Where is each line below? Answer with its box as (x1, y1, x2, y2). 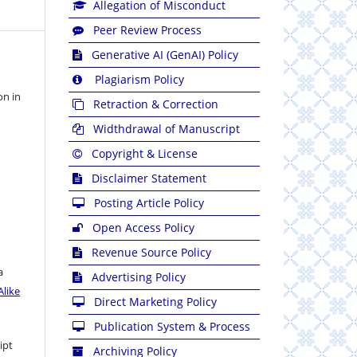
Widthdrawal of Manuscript (93, 120, 240, 136)
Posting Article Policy (94, 194, 204, 210)
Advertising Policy (92, 269, 186, 284)
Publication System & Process (94, 318, 250, 334)
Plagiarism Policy (95, 71, 184, 87)
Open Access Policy (92, 219, 194, 235)
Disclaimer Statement (92, 170, 206, 186)
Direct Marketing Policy (94, 293, 217, 309)
